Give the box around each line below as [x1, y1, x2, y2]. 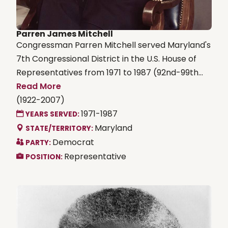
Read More [16, 80, 61, 92]
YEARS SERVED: [25, 109, 81, 119]
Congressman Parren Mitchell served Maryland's [16, 39, 211, 51]
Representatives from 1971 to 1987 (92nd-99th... [16, 66, 203, 78]
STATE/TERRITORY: [25, 123, 95, 133]
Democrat [52, 136, 94, 148]
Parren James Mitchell [16, 27, 113, 40]
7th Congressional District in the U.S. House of [16, 52, 196, 65]
